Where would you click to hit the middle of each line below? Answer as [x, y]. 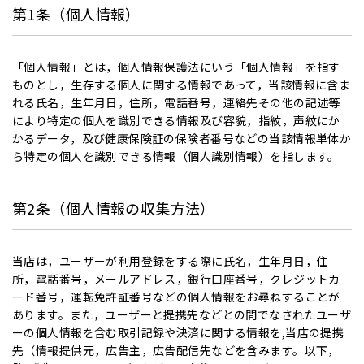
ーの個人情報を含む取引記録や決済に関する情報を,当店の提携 [178, 332]
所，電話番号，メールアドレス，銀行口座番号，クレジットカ [176, 279]
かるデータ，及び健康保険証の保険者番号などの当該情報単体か [182, 138]
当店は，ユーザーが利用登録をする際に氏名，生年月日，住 [171, 261]
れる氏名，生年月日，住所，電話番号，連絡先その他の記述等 [176, 102]
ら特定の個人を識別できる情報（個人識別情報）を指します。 [176, 156]
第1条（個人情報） [76, 14]
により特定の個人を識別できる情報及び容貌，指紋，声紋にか [176, 120]
